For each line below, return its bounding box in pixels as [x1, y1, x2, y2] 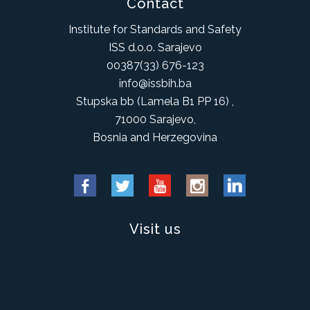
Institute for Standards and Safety [69, 23, 241, 37]
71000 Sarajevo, [114, 113, 196, 127]
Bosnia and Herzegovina [93, 131, 217, 145]
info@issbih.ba [118, 77, 192, 91]
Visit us [129, 221, 181, 238]
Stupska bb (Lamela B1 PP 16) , [76, 95, 234, 109]
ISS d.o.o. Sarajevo [108, 41, 202, 55]
